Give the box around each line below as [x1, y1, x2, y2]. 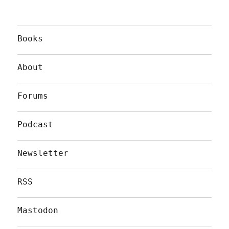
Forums [17, 90, 49, 101]
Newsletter [17, 148, 69, 158]
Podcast [17, 119, 54, 129]
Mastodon [17, 205, 59, 215]
